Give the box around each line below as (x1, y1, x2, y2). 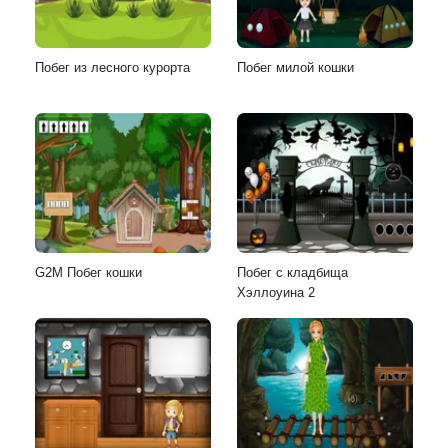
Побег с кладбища (237, 264, 348, 280)
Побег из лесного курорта (35, 59, 190, 75)
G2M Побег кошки (35, 264, 142, 280)
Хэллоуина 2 (237, 284, 315, 300)
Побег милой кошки (237, 59, 354, 75)
